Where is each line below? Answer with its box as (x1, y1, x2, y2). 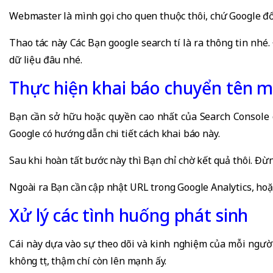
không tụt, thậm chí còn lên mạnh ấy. (9, 254, 167, 268)
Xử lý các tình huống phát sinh (9, 204, 249, 227)
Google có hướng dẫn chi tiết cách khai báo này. (9, 127, 220, 141)
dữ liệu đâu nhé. (9, 53, 82, 67)
